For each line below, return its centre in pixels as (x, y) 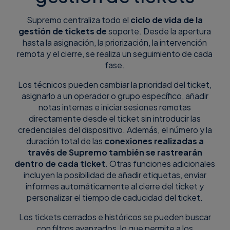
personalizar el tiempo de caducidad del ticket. (115, 198)
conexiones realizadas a (154, 141)
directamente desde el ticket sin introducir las (115, 119)
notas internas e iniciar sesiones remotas (115, 107)
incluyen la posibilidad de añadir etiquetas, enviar (115, 175)
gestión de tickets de (63, 31)
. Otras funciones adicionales (160, 164)
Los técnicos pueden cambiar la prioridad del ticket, (115, 85)
